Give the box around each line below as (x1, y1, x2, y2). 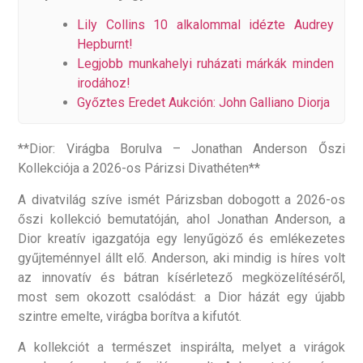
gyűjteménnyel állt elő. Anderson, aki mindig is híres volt (18, 250, 345, 266)
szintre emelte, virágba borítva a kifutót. (18, 308, 242, 324)
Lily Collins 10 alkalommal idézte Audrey (77, 17, 334, 33)
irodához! (77, 75, 131, 92)
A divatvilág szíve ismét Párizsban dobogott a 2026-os (18, 191, 345, 207)
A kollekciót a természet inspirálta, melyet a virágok (18, 339, 345, 355)
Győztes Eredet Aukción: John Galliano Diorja (77, 95, 331, 111)
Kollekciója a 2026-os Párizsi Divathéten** (18, 160, 261, 177)
